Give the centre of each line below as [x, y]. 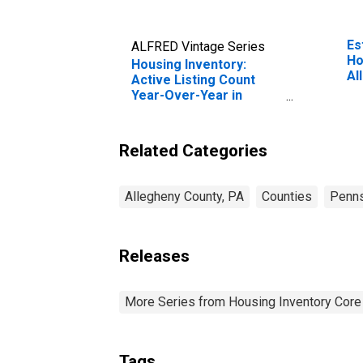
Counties [287, 196]
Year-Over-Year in [187, 95]
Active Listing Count [193, 79]
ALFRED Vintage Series [198, 46]
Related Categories [193, 150]
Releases [154, 256]
